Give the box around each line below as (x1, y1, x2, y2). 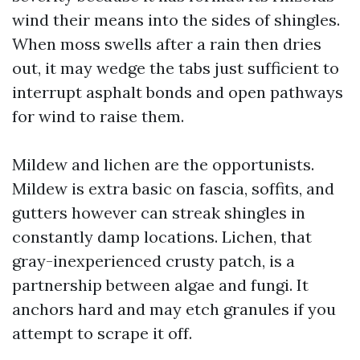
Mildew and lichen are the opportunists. (12, 154, 314, 174)
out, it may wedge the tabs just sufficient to (12, 58, 339, 78)
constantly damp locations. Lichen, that (12, 227, 312, 247)
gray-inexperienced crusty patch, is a (12, 251, 295, 271)
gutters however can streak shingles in (12, 202, 305, 223)
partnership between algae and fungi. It (12, 275, 309, 295)
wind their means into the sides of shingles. (12, 10, 340, 30)
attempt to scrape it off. (12, 323, 192, 343)
